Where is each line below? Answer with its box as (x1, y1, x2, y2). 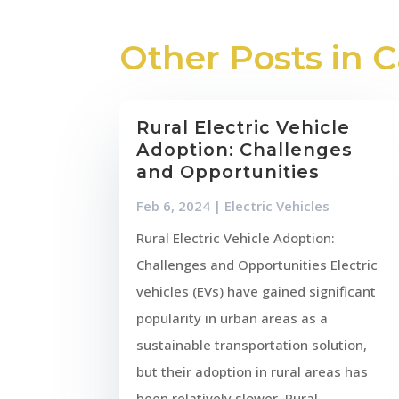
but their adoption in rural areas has (136, 362, 369, 380)
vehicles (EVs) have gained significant (136, 281, 377, 300)
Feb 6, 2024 (136, 196, 211, 215)
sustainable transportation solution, (136, 335, 368, 354)
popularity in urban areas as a (136, 308, 329, 327)
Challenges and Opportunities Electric (136, 255, 379, 273)
